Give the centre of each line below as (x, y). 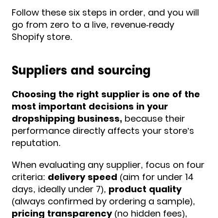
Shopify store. (42, 36)
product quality (145, 189)
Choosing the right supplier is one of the (106, 94)
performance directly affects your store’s (103, 130)
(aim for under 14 (155, 177)
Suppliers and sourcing (81, 70)
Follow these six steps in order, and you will (105, 12)
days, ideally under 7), (60, 189)
